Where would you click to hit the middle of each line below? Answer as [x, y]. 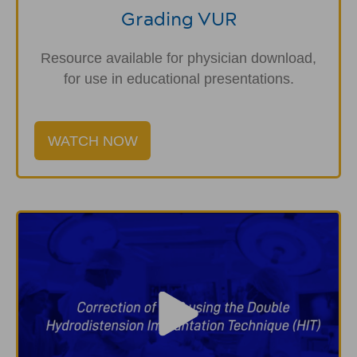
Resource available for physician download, [178, 59]
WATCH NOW [92, 141]
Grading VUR [178, 19]
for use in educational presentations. [178, 79]
